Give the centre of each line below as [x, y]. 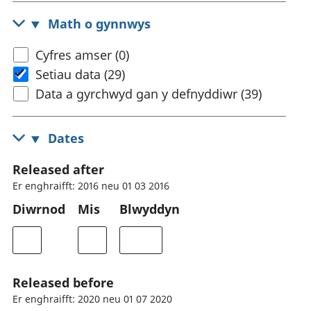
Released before [63, 283]
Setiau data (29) [81, 75]
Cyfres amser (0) [83, 55]
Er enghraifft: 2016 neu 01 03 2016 [91, 186]
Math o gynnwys [100, 24]
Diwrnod [39, 209]
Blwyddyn [149, 209]
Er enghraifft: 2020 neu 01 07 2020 [92, 299]
